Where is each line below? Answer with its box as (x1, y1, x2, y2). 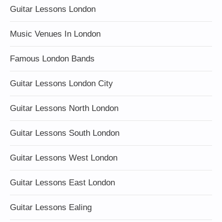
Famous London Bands (10, 54, 95, 63)
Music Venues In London (10, 29, 101, 39)
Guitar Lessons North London (10, 104, 118, 113)
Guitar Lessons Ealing (10, 203, 92, 212)
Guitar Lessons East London (10, 178, 115, 187)
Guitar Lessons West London (10, 153, 117, 163)
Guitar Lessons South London (10, 128, 119, 138)
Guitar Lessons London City (10, 79, 113, 88)
